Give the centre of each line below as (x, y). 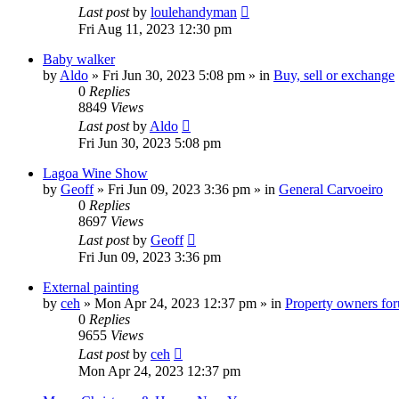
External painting (91, 288)
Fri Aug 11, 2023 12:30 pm (155, 29)
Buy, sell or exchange (334, 76)
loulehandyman (194, 12)
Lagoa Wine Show (95, 174)
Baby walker (79, 60)
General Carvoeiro (331, 190)
